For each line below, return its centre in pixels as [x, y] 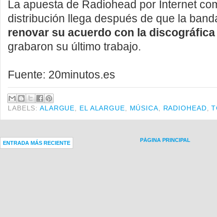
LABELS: [24, 108]
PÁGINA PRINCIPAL [165, 140]
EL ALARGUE [102, 108]
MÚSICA [144, 108]
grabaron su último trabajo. [74, 46]
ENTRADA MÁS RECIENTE [37, 143]
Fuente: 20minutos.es [62, 75]
